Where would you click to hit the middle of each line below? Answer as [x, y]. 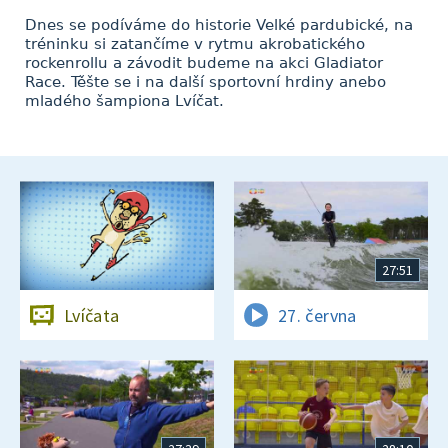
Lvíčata [92, 315]
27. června [317, 315]
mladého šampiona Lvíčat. [124, 101]
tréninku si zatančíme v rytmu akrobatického [195, 44]
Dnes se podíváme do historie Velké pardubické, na [219, 25]
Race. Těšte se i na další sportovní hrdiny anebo [205, 82]
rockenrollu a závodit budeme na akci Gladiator [204, 63]
